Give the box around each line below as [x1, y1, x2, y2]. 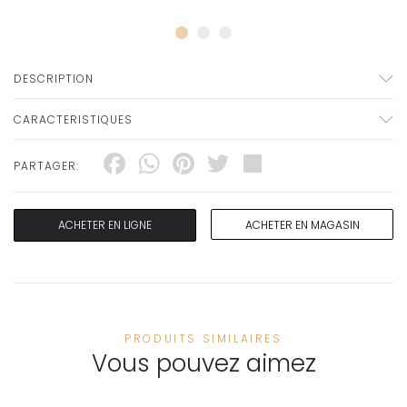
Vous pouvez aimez [91, 347, 316, 381]
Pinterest [198, 143, 325, 184]
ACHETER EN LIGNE [57, 217, 152, 233]
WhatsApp [164, 143, 315, 184]
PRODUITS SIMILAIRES [124, 331, 283, 347]
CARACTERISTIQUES [14, 112, 133, 128]
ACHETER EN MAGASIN [244, 217, 360, 233]
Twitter [233, 143, 330, 184]
